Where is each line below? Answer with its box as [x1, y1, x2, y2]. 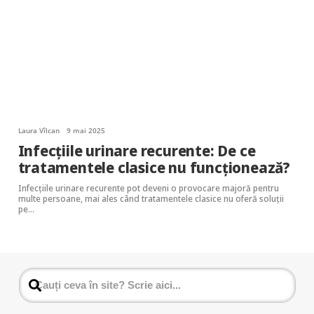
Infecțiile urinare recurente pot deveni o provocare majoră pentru [18, 182, 279, 193]
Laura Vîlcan [18, 125, 60, 135]
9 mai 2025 [66, 125, 105, 135]
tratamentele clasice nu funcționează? [18, 157, 290, 177]
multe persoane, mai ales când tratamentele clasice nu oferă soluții [18, 192, 284, 204]
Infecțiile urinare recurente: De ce [18, 140, 256, 161]
